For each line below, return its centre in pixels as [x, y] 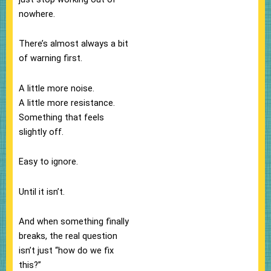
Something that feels [61, 117]
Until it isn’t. [42, 191]
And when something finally [74, 222]
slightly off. [41, 132]
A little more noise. [57, 88]
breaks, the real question [68, 236]
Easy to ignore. [48, 162]
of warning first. [51, 58]
